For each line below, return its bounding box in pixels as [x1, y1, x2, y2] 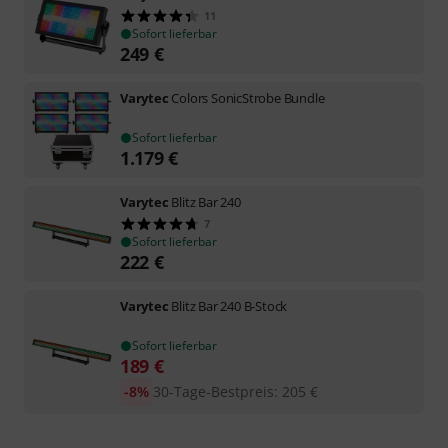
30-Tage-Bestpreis [152, 381, 274, 401]
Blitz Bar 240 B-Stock [171, 296, 288, 315]
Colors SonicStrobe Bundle [171, 88, 325, 107]
